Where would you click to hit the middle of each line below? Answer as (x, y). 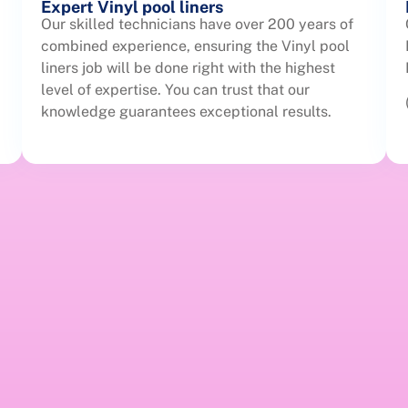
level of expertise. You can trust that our (175, 89)
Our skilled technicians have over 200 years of (197, 24)
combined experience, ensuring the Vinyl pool (195, 46)
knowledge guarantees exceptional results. (186, 111)
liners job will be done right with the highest (188, 67)
